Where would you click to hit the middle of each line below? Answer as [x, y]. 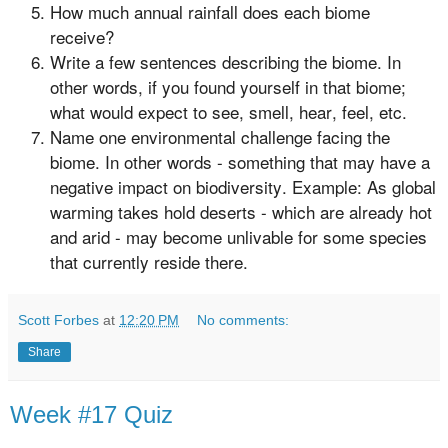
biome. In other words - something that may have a [240, 162]
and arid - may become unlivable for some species [238, 237]
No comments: [243, 320]
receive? [82, 37]
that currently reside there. [149, 262]
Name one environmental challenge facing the [220, 137]
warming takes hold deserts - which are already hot [241, 212]
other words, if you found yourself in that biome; [228, 87]
